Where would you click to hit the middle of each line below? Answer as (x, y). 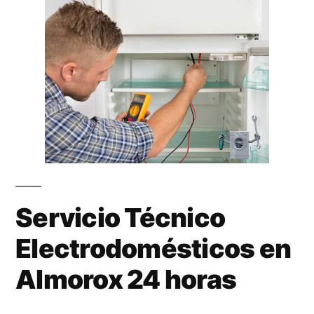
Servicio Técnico (121, 217)
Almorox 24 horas (126, 279)
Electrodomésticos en (153, 248)
